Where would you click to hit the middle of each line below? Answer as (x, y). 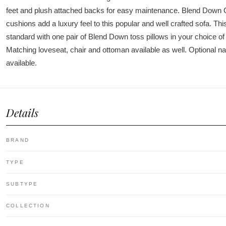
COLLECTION (28, 206)
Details (22, 112)
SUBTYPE (22, 184)
